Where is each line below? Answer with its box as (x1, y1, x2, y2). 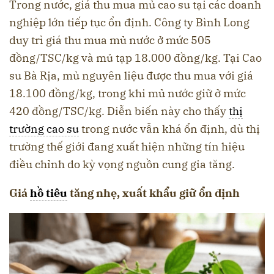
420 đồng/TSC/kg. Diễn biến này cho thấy (9, 104, 229, 119)
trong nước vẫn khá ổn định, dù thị (79, 122, 260, 136)
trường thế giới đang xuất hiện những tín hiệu (9, 139, 245, 154)
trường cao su (9, 122, 79, 136)
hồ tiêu (30, 186, 67, 201)
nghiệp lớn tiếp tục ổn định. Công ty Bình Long (9, 15, 250, 30)
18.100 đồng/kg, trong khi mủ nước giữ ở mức (9, 86, 246, 101)
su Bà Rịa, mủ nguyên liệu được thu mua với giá (9, 68, 253, 83)
